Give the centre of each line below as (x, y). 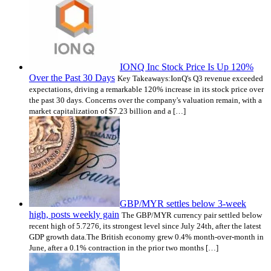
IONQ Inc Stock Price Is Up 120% (187, 67)
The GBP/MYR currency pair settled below (192, 215)
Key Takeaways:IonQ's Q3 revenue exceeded (190, 79)
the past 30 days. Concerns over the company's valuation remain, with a (145, 100)
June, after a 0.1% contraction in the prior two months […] (124, 248)
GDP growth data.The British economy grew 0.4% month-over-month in (146, 237)
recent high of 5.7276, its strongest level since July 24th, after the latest (145, 226)
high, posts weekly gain (74, 215)
